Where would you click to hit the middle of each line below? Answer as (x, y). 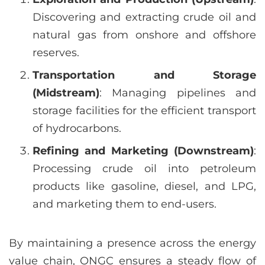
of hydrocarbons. (77, 128)
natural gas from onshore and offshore (144, 35)
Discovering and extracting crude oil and (144, 17)
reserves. (56, 52)
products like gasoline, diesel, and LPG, (144, 186)
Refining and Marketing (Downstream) (143, 151)
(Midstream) (66, 93)
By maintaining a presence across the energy (132, 243)
